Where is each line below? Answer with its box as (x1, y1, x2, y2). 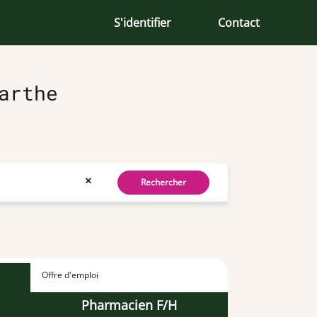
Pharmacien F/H (81, 296, 177, 313)
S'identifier (114, 15, 172, 30)
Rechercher (141, 176, 186, 188)
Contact (218, 15, 260, 30)
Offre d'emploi (41, 269, 98, 281)
